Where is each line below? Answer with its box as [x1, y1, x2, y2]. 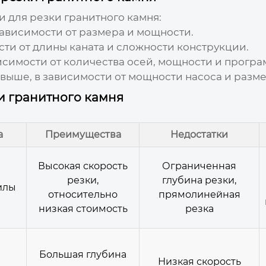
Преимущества [45, 128, 121, 140]
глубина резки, [162, 174, 236, 186]
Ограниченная [162, 160, 236, 172]
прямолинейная [158, 188, 240, 200]
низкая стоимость [38, 202, 128, 214]
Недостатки [170, 128, 228, 140]
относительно [48, 188, 118, 200]
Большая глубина [39, 248, 126, 260]
